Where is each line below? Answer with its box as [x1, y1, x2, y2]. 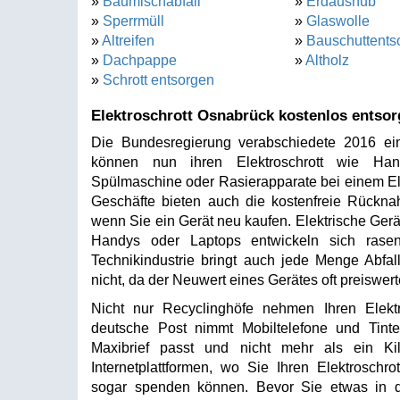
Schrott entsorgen [103, 72, 214, 87]
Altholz [304, 53, 349, 68]
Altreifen [102, 33, 154, 48]
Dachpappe [103, 53, 177, 68]
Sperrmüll [103, 13, 164, 29]
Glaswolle [305, 13, 370, 29]
